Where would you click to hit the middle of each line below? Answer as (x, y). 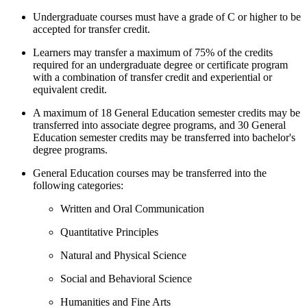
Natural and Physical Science (123, 255)
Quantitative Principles (109, 232)
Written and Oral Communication (132, 208)
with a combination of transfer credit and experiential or (152, 77)
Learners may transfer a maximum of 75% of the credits (153, 52)
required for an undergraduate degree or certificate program (160, 64)
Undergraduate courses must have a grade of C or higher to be (167, 16)
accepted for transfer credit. (91, 29)
